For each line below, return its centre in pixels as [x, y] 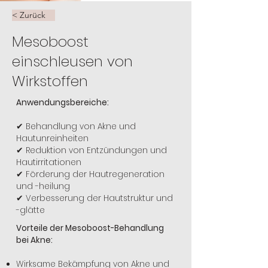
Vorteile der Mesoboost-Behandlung [90, 228]
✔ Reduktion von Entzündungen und [92, 150]
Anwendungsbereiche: [63, 102]
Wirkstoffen [50, 81]
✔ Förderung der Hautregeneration [90, 174]
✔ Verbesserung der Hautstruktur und [95, 198]
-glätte [31, 210]
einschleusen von [72, 61]
